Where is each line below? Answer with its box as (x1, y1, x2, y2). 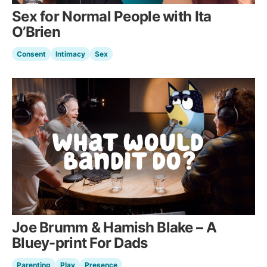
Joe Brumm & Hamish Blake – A (12, 218, 216, 236)
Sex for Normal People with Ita (12, 8, 212, 26)
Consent (17, 49, 46, 59)
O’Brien (12, 23, 60, 41)
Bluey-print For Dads (12, 234, 148, 252)
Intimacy (55, 49, 85, 59)
